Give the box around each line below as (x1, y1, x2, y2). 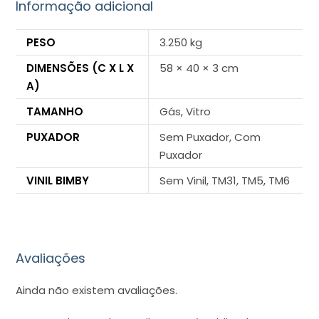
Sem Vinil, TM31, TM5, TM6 (159, 173, 291, 189)
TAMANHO (26, 104, 84, 120)
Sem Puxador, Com (159, 130, 261, 145)
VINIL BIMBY (26, 173, 90, 189)
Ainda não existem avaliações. (16, 282, 178, 298)
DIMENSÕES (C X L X (26, 61, 135, 76)
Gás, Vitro (159, 104, 211, 120)
